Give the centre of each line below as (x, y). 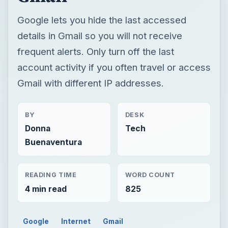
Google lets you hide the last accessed (102, 20)
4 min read (46, 189)
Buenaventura (53, 142)
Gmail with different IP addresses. (90, 83)
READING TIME (51, 175)
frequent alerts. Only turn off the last (95, 51)
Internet (76, 221)
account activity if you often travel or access (114, 67)
